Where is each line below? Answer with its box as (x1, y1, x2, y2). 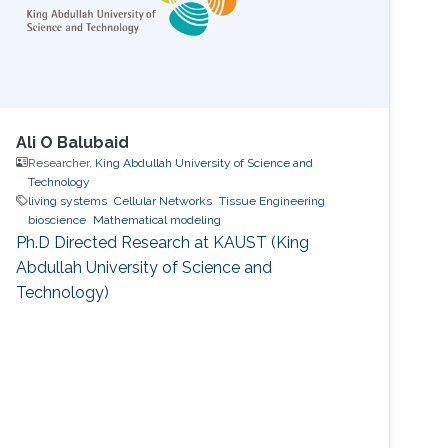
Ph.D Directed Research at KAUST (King (16, 232, 310, 252)
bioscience (28, 212, 87, 227)
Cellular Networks (114, 193, 213, 208)
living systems (28, 193, 108, 208)
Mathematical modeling (93, 212, 222, 227)
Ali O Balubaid (16, 132, 130, 152)
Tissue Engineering (219, 193, 326, 208)
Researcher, (28, 155, 96, 170)
